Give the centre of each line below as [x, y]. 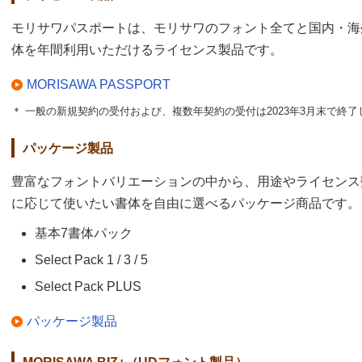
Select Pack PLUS [88, 287]
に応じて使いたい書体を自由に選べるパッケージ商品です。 [186, 203]
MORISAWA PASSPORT [99, 84]
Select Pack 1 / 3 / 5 [91, 260]
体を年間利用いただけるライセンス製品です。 [147, 49]
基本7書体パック [84, 233]
